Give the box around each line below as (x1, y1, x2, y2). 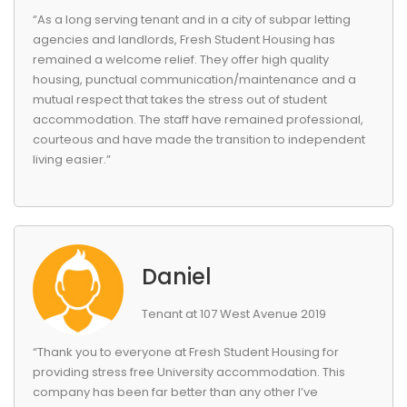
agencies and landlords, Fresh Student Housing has (33, 31, 335, 48)
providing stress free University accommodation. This (33, 363, 345, 381)
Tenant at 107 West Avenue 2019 (142, 305, 326, 323)
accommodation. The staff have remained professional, (33, 111, 363, 128)
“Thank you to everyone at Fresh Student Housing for (33, 343, 339, 361)
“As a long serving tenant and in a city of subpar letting (33, 11, 351, 28)
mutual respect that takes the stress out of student (33, 91, 327, 108)
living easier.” (33, 151, 111, 168)
